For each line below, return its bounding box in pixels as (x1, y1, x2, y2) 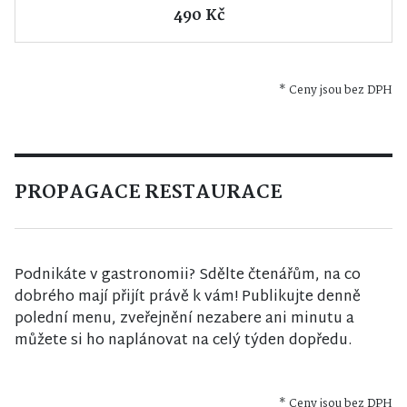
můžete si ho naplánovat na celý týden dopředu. (15, 327, 352, 354)
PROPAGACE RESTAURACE (15, 176, 283, 208)
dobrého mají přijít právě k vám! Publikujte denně (15, 283, 361, 311)
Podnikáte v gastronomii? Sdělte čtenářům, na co (15, 262, 361, 289)
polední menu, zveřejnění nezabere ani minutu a (15, 305, 354, 333)
